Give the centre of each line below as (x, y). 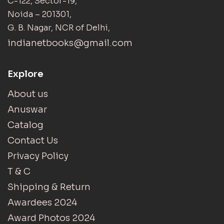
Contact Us (33, 140)
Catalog (25, 125)
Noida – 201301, (39, 14)
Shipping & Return (49, 187)
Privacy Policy (38, 156)
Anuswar (27, 109)
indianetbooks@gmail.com (70, 43)
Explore (25, 74)
